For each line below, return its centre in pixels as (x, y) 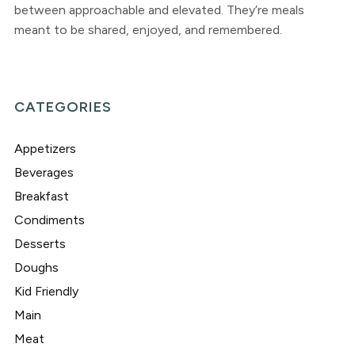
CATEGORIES (63, 107)
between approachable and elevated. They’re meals (159, 10)
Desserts (40, 243)
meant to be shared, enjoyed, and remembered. (148, 29)
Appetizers (45, 148)
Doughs (36, 267)
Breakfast (41, 196)
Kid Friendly (46, 291)
